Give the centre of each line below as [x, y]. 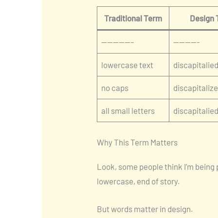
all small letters [128, 111]
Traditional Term [133, 18]
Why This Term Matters [137, 142]
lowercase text [127, 65]
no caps [115, 88]
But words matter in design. [145, 209]
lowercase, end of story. [138, 181]
